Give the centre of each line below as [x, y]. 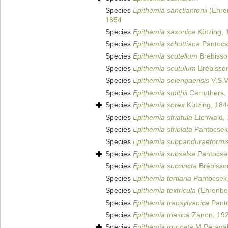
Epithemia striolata [163, 130]
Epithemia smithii [160, 93]
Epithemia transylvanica [171, 203]
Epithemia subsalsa [164, 154]
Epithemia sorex [159, 105]
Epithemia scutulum [164, 68]
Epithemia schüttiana [166, 44]
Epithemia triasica [161, 215]
